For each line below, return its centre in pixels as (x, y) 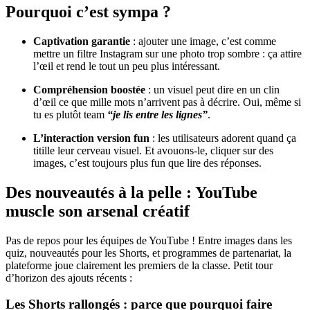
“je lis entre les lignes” (157, 114)
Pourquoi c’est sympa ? (88, 11)
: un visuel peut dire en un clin (212, 89)
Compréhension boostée (89, 89)
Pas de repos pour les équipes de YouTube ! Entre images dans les (149, 240)
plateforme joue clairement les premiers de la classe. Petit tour (139, 265)
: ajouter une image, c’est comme (203, 41)
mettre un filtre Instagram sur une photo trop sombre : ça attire (167, 53)
